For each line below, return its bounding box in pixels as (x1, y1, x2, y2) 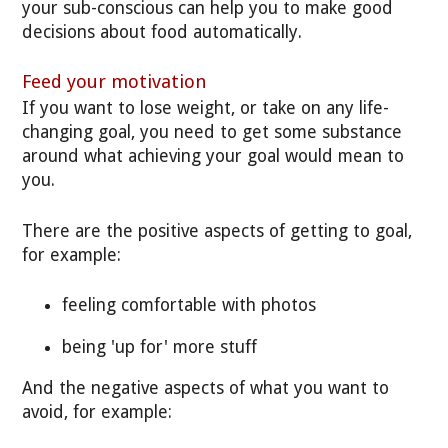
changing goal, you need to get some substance (22, 122, 403, 143)
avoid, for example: (22, 402, 173, 423)
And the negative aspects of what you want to (22, 378, 390, 399)
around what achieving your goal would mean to (22, 146, 405, 167)
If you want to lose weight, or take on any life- (22, 98, 390, 119)
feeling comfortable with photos (62, 295, 317, 316)
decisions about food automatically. (22, 22, 303, 43)
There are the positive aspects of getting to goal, (22, 220, 413, 241)
